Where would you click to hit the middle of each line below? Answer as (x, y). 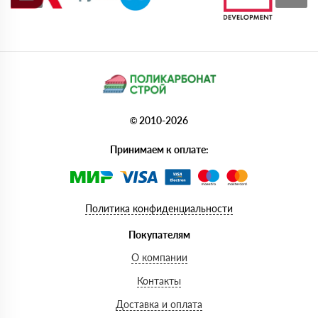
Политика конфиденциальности (159, 209)
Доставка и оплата (159, 305)
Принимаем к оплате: (159, 150)
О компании (159, 258)
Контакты (159, 281)
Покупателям (159, 235)
